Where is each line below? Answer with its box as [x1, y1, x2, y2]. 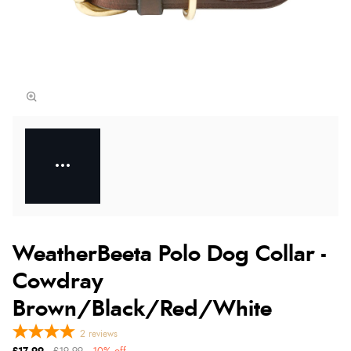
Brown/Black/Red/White [13, 298, 272, 320]
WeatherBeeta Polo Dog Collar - [13, 243, 326, 266]
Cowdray [13, 270, 103, 293]
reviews [89, 328, 118, 338]
